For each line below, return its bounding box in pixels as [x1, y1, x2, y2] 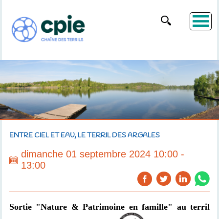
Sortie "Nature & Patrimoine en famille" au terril [9, 202, 210, 212]
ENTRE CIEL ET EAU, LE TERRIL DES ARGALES [9, 131, 160, 140]
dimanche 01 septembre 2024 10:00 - [21, 149, 184, 159]
